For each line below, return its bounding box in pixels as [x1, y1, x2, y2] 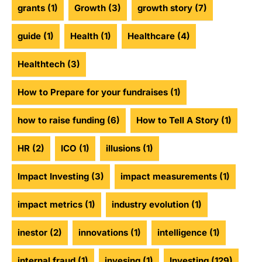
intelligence [157, 227, 207, 239]
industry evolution [112, 199, 189, 211]
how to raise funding [18, 115, 105, 126]
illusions [106, 143, 140, 154]
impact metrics [18, 199, 82, 211]
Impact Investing [18, 171, 89, 182]
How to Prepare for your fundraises [18, 87, 168, 98]
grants [18, 2, 45, 14]
